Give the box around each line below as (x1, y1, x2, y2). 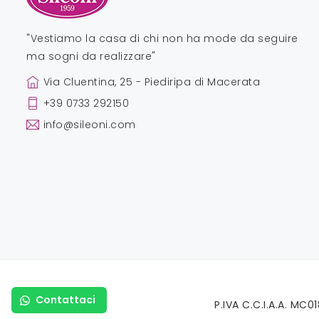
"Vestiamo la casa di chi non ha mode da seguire (26, 31, 298, 46)
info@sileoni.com (43, 117, 136, 132)
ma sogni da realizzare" (26, 48, 156, 63)
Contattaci (36, 293, 95, 307)
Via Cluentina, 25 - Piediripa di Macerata (43, 74, 260, 89)
